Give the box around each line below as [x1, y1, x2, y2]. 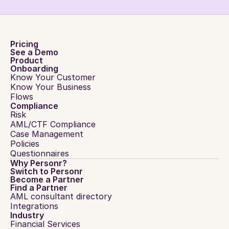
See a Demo [10, 47, 58, 57]
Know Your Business [10, 82, 91, 92]
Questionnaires [10, 148, 69, 158]
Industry [10, 210, 44, 220]
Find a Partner [10, 182, 67, 193]
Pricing [10, 39, 38, 49]
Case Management [10, 129, 83, 139]
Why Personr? [10, 158, 67, 168]
